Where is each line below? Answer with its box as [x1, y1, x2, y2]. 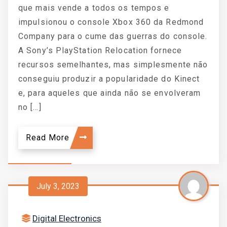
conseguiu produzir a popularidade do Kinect [18, 74, 200, 84]
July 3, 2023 [36, 181, 80, 191]
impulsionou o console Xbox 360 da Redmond [18, 17, 204, 27]
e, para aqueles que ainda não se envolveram [18, 88, 201, 98]
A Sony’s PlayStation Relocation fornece [18, 46, 182, 55]
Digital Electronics [32, 213, 101, 223]
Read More [26, 133, 72, 142]
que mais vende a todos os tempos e [18, 3, 170, 13]
